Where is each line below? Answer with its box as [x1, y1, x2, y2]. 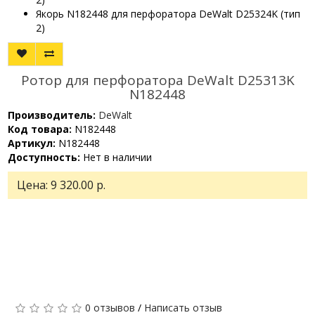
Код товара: [8, 122, 72, 136]
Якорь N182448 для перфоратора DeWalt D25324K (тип [36, 6, 300, 20]
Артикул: [8, 136, 56, 150]
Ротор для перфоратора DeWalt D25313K [20, 70, 295, 89]
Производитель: [8, 108, 96, 122]
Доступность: [8, 150, 80, 164]
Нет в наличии [80, 150, 152, 164]
